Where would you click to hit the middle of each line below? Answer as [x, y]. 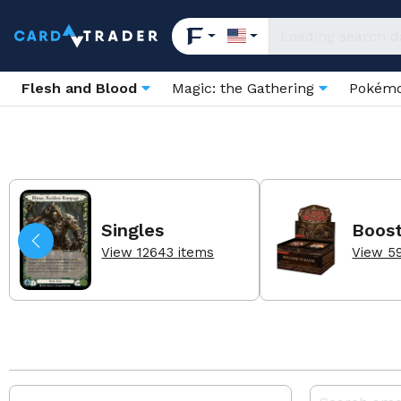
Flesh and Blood [79, 88]
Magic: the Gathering [245, 88]
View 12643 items [158, 252]
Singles [133, 230]
